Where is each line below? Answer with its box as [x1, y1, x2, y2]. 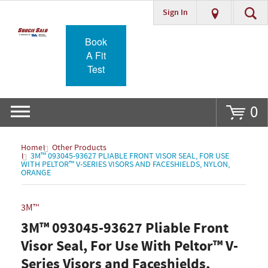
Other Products [52, 142, 106, 153]
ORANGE [21, 167, 51, 178]
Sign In [162, 7, 188, 19]
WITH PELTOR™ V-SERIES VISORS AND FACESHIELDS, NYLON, [21, 159, 230, 170]
